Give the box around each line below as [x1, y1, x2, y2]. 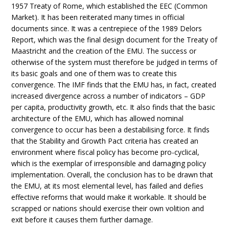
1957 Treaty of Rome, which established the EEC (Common [11, 1, 208, 11]
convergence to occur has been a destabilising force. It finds [11, 125, 210, 134]
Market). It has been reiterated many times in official [11, 12, 185, 22]
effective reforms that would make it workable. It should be [11, 192, 207, 202]
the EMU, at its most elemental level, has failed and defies [11, 181, 204, 191]
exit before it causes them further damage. [11, 215, 153, 224]
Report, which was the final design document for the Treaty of [11, 35, 218, 44]
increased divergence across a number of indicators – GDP [11, 91, 206, 101]
